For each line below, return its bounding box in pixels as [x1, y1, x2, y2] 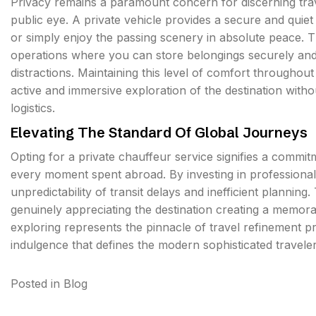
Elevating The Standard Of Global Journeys [11, 123, 308, 141]
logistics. [11, 101, 55, 115]
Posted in [11, 276, 63, 291]
